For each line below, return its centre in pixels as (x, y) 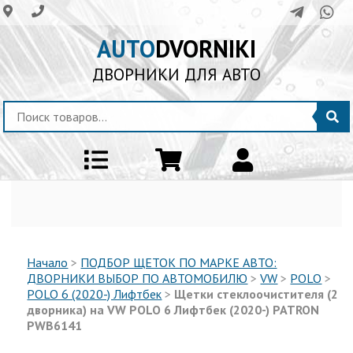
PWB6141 (55, 325)
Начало (48, 262)
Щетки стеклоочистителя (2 (256, 294)
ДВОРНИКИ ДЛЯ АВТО (176, 74)
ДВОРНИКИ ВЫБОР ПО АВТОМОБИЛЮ (137, 278)
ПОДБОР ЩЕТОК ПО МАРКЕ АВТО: (179, 262)
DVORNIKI (206, 48)
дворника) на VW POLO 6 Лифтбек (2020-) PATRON (173, 309)
